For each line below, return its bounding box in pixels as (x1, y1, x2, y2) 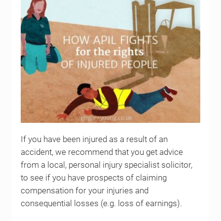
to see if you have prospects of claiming (20, 173, 167, 183)
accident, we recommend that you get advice (20, 147, 183, 157)
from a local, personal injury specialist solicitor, (20, 160, 192, 170)
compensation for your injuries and (20, 185, 148, 195)
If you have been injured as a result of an (20, 134, 168, 144)
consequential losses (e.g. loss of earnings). (20, 198, 182, 208)
